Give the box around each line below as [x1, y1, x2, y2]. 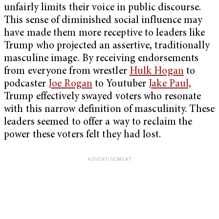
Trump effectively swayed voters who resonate [4, 92, 201, 103]
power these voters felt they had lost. [4, 130, 161, 141]
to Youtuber [92, 79, 149, 90]
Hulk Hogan [129, 66, 184, 77]
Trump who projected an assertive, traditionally [4, 41, 210, 52]
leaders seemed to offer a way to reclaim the [4, 117, 193, 128]
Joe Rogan [48, 79, 92, 90]
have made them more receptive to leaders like [4, 28, 205, 39]
